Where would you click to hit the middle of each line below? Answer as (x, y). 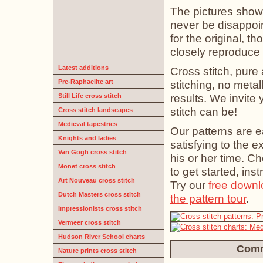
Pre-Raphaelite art (86, 82)
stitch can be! (204, 112)
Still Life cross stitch (90, 96)
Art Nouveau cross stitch (97, 180)
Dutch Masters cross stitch (100, 194)
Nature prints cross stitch (97, 251)
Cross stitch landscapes (95, 110)
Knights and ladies (87, 138)
